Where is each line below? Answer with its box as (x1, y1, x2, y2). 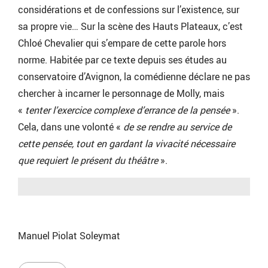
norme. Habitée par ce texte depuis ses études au (18, 53, 227, 67)
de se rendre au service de (123, 120, 232, 134)
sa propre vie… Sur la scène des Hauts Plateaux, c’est (18, 20, 243, 33)
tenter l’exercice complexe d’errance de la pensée (25, 103, 232, 117)
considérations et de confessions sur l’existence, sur (18, 3, 239, 17)
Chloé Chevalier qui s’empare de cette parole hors (18, 36, 226, 50)
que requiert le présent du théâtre (18, 154, 160, 167)
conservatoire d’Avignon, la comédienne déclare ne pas (18, 70, 250, 84)
